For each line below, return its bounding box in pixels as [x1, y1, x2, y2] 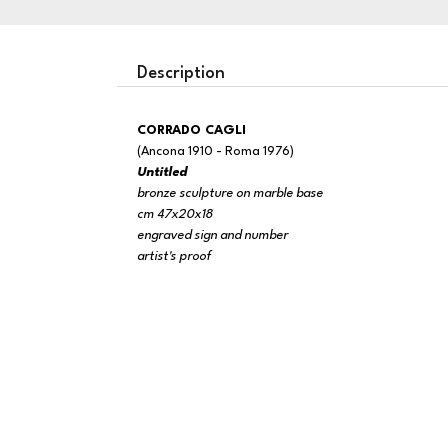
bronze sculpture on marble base [137, 187, 323, 200]
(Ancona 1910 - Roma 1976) [137, 145, 294, 158]
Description [137, 65, 225, 82]
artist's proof [137, 250, 211, 263]
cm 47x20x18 [137, 208, 213, 221]
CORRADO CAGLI [146, 124, 246, 137]
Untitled [137, 166, 187, 179]
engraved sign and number [137, 229, 288, 242]
